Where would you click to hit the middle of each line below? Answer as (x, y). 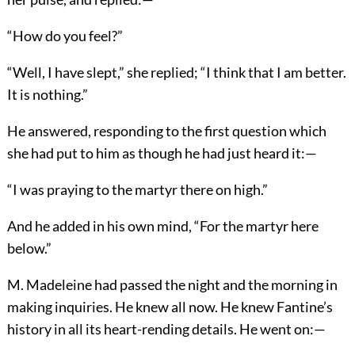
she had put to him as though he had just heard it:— (162, 153)
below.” (29, 248)
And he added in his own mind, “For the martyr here (162, 225)
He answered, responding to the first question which (166, 130)
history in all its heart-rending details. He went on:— (166, 328)
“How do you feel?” (65, 35)
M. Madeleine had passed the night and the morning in (172, 284)
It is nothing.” (47, 94)
